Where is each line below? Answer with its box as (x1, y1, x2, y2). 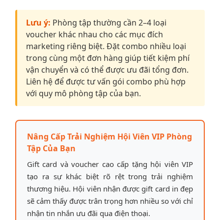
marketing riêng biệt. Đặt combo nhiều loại (26, 40, 186, 52)
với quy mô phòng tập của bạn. (26, 87, 141, 99)
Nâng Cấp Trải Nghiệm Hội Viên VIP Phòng (27, 131, 192, 142)
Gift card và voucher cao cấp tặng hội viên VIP (27, 159, 193, 169)
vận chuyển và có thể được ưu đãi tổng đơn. (26, 64, 189, 75)
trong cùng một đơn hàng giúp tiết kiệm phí (26, 52, 190, 63)
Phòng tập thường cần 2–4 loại (51, 17, 166, 28)
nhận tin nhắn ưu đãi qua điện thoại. (27, 208, 150, 218)
